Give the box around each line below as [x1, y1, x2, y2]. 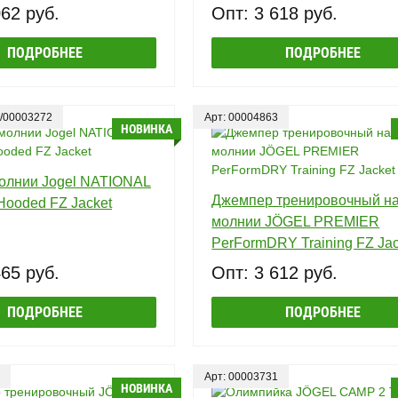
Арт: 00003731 [204, 370, 279, 383]
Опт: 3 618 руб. [211, 3, 338, 23]
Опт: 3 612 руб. [211, 262, 338, 283]
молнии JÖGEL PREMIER [211, 213, 380, 229]
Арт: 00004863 [204, 110, 279, 123]
